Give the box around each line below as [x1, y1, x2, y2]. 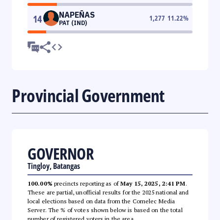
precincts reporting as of [52, 179, 121, 187]
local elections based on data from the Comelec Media [27, 197, 175, 205]
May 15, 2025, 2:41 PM [120, 179, 186, 187]
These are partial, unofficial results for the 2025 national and [27, 188, 189, 196]
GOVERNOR [27, 142, 93, 164]
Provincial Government [12, 83, 165, 108]
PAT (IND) [59, 19, 87, 27]
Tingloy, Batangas [27, 160, 80, 171]
